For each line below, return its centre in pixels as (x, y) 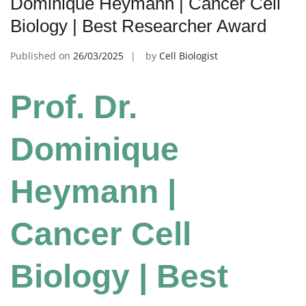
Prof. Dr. (74, 107)
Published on (42, 55)
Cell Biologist (189, 55)
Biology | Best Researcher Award (138, 26)
